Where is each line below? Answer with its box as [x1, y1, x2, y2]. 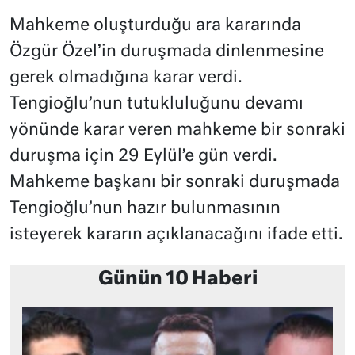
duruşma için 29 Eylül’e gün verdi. [10, 148, 277, 165]
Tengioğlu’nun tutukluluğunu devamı [10, 96, 303, 113]
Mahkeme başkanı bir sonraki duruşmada [10, 174, 340, 191]
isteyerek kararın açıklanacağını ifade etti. [10, 227, 343, 243]
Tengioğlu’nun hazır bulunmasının [10, 200, 281, 217]
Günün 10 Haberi [97, 270, 258, 288]
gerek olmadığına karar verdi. [10, 70, 242, 86]
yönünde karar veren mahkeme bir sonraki [10, 122, 345, 139]
